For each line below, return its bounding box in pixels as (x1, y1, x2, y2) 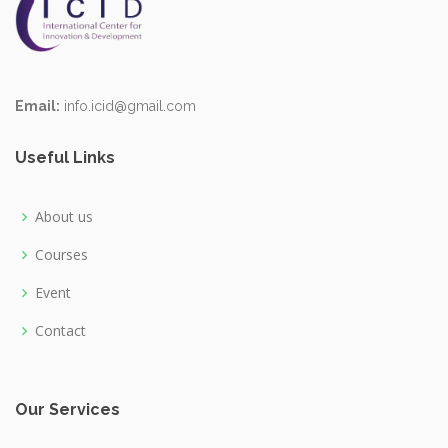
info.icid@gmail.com (60, 97, 196, 114)
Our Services (15, 399, 120, 419)
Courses (35, 244, 88, 264)
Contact (35, 320, 86, 340)
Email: (15, 97, 60, 114)
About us (35, 206, 93, 226)
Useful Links (15, 147, 115, 167)
